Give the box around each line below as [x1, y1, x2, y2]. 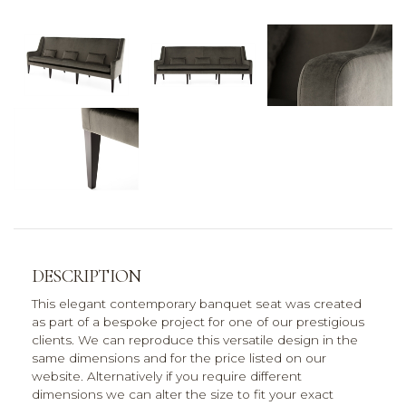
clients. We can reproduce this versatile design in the [32, 333, 358, 348]
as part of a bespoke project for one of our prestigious [32, 314, 364, 330]
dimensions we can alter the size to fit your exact [32, 387, 333, 402]
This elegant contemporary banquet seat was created [32, 296, 362, 312]
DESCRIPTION [32, 266, 141, 288]
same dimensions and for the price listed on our [32, 351, 326, 366]
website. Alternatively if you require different [32, 369, 302, 384]
